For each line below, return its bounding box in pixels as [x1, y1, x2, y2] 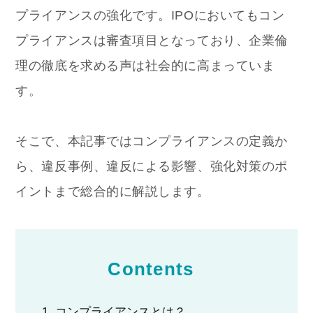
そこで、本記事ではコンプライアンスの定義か [15, 134, 288, 149]
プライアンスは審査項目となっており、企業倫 [15, 34, 288, 48]
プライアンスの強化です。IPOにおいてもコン [15, 8, 285, 23]
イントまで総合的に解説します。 [15, 184, 210, 199]
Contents [108, 259, 194, 279]
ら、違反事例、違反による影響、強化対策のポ [15, 159, 288, 174]
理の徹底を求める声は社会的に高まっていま [15, 59, 275, 73]
